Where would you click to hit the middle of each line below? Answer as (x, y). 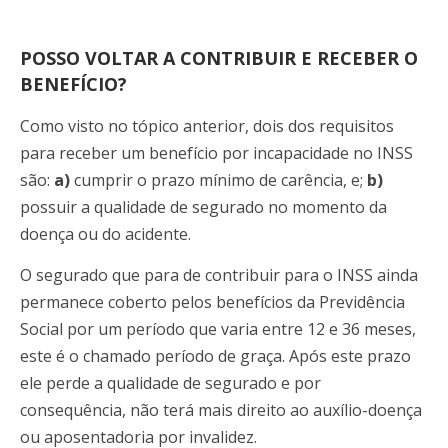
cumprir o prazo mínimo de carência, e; (218, 179)
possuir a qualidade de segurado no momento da (203, 206)
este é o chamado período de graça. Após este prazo (215, 356)
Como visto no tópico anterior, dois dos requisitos (207, 125)
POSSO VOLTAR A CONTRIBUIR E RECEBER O (219, 57)
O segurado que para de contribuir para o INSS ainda (219, 275)
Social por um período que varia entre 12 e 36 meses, (218, 329)
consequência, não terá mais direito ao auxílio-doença (221, 410)
